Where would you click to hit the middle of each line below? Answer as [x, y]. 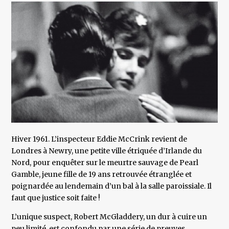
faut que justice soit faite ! [56, 198]
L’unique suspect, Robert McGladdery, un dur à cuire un [109, 217]
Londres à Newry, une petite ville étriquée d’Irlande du [107, 151]
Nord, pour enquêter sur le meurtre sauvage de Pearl [105, 163]
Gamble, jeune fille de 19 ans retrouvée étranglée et [102, 175]
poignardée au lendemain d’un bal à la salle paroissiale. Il [112, 186]
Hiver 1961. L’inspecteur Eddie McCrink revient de [99, 139]
